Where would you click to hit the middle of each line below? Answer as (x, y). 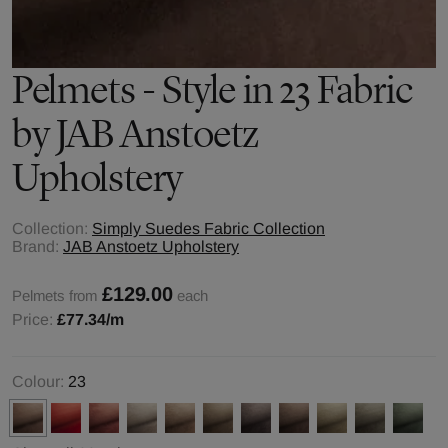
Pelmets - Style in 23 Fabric (212, 89)
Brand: (35, 246)
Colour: (38, 381)
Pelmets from (55, 295)
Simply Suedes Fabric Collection (208, 228)
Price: (34, 319)
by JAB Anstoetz (136, 133)
